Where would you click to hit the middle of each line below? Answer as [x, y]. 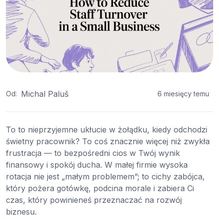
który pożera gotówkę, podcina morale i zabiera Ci [100, 188]
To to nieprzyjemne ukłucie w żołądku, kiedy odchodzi [107, 129]
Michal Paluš [45, 94]
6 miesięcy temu [183, 94]
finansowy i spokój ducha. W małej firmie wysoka [97, 164]
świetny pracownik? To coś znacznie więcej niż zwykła [108, 141]
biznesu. [21, 211]
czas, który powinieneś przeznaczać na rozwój [94, 200]
